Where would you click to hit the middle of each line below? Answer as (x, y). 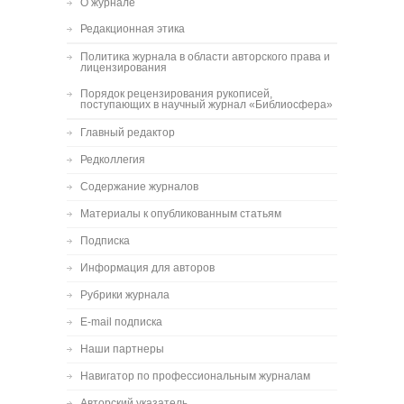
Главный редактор (128, 133)
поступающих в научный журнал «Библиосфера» (207, 105)
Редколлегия (113, 160)
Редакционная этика (133, 29)
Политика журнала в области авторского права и (205, 57)
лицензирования (124, 68)
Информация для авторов (147, 268)
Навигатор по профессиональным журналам (195, 376)
